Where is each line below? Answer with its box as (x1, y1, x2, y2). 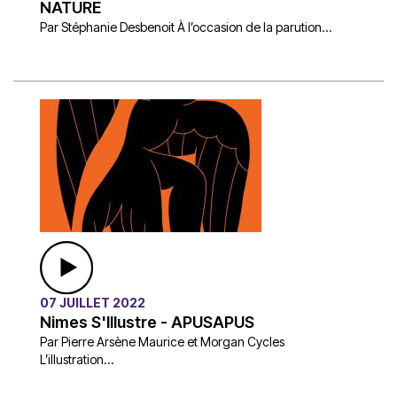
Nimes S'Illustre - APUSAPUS (40, 312, 254, 331)
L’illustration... (40, 351, 114, 367)
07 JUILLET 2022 (40, 294, 145, 310)
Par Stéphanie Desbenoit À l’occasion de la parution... (40, 19, 332, 35)
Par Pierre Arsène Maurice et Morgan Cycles (40, 333, 284, 349)
